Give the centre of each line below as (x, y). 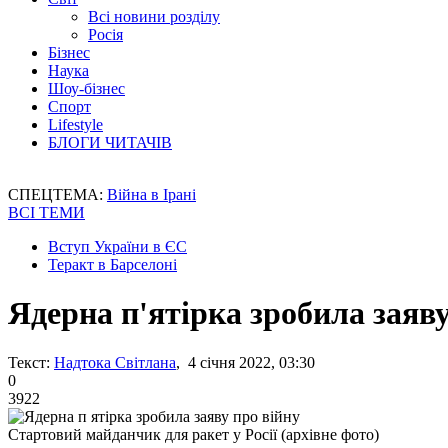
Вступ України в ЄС (117, 246)
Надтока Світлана (115, 362)
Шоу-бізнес (86, 88)
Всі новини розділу (154, 16)
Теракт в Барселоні (112, 264)
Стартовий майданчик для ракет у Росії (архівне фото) (193, 434)
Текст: (29, 362)
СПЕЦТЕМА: (57, 194)
